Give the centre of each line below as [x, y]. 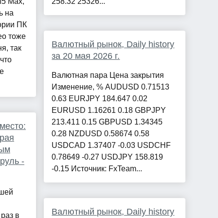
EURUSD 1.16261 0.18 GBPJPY [109, 110]
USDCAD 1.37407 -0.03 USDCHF [111, 145]
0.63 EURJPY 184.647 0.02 [100, 99]
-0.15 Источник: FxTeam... [97, 169]
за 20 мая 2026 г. [86, 56]
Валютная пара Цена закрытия [108, 75]
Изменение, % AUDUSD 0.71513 [111, 87]
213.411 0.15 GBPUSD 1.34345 [107, 122]
